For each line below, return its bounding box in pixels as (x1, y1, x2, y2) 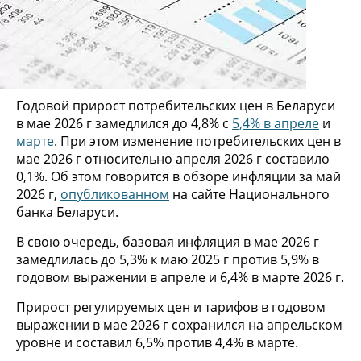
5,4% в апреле (232, 114, 319, 132)
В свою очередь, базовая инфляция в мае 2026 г (16, 232, 319, 251)
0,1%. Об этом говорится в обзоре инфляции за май (16, 167, 341, 185)
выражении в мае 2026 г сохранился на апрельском (16, 315, 342, 334)
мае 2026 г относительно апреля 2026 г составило (16, 149, 330, 168)
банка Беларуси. (16, 202, 118, 221)
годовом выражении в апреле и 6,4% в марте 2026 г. (16, 268, 344, 286)
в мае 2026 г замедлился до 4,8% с (16, 114, 232, 132)
